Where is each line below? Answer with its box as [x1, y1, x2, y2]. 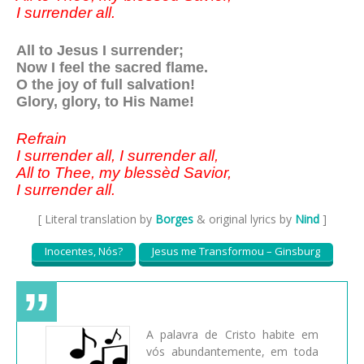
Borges [154, 210, 193, 227]
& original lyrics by [193, 210, 295, 227]
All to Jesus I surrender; [16, 41, 184, 59]
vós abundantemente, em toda [146, 344, 318, 360]
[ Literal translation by [37, 210, 155, 227]
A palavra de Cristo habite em [146, 327, 318, 343]
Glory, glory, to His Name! [16, 93, 194, 110]
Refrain [16, 129, 67, 147]
